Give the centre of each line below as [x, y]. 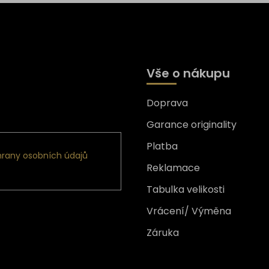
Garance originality [192, 124]
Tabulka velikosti [186, 189]
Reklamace [173, 168]
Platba [162, 146]
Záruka [163, 232]
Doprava [167, 103]
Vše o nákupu [188, 73]
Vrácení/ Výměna [189, 211]
